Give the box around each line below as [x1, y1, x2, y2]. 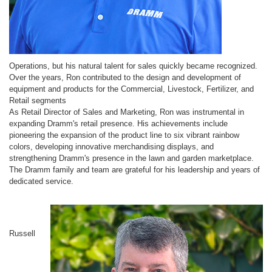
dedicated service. [9, 177, 73, 186]
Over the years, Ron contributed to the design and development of [9, 73, 241, 82]
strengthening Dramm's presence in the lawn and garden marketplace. [9, 154, 254, 163]
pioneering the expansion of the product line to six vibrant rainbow [9, 131, 239, 140]
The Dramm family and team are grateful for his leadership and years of [9, 165, 260, 174]
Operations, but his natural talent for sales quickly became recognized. [9, 61, 257, 70]
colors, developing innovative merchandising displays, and [9, 142, 214, 151]
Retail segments [9, 96, 66, 105]
